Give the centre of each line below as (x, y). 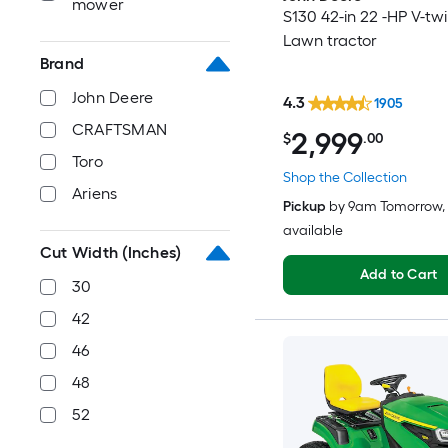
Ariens (95, 193)
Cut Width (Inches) (111, 252)
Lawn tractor (329, 41)
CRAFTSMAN (120, 129)
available (312, 230)
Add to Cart (398, 274)
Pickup (304, 206)
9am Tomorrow (394, 206)
